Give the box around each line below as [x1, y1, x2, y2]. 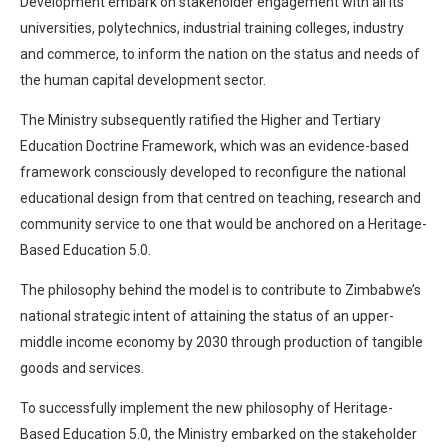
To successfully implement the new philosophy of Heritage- [20, 399, 393, 416]
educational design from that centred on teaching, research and [20, 189, 421, 206]
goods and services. [20, 359, 144, 376]
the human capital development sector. [20, 71, 266, 88]
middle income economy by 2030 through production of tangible [20, 333, 423, 350]
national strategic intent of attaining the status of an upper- [20, 307, 394, 324]
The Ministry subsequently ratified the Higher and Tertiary [20, 111, 381, 128]
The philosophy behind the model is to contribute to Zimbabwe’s [20, 281, 421, 298]
